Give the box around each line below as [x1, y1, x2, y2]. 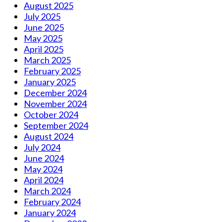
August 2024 [24, 130, 73, 142]
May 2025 [24, 32, 62, 44]
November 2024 [24, 98, 87, 109]
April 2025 [24, 43, 63, 55]
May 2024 [24, 163, 62, 174]
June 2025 [24, 21, 64, 33]
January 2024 [24, 207, 76, 218]
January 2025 [24, 76, 76, 87]
